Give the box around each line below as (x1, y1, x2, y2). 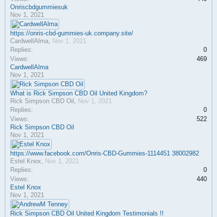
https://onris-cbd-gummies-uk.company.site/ (10, 30, 133, 37)
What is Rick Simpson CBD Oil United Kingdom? (10, 90, 147, 97)
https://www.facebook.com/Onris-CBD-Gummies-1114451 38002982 (10, 150, 199, 157)
